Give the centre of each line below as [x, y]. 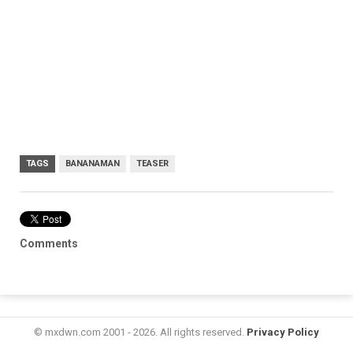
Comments [49, 243]
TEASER [152, 163]
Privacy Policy [283, 332]
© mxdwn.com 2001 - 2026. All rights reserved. [140, 332]
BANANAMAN [93, 163]
